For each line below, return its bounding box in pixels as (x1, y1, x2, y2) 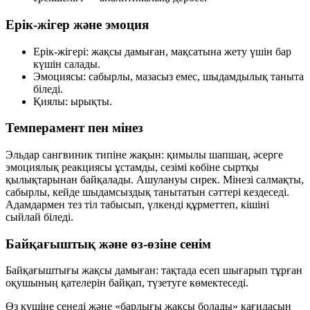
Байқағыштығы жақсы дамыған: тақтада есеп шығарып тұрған (6, 264, 302, 277)
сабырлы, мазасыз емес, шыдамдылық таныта (86, 70, 304, 82)
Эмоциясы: (33, 70, 86, 82)
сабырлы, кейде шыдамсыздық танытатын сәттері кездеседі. (6, 185, 289, 198)
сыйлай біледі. (6, 210, 73, 223)
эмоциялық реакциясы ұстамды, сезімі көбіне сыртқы (6, 161, 259, 173)
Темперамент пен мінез (6, 120, 143, 136)
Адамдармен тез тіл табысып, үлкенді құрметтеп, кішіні (6, 198, 269, 210)
